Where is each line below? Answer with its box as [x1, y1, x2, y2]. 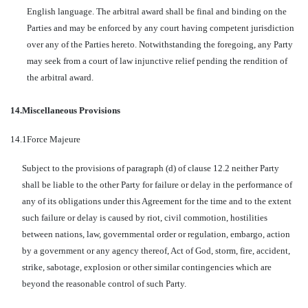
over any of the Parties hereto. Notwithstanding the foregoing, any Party [27, 39, 293, 49]
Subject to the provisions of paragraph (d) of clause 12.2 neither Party [21, 163, 279, 173]
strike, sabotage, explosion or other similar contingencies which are [21, 262, 272, 272]
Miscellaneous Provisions [22, 105, 120, 115]
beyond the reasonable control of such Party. [21, 278, 186, 289]
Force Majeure [27, 134, 80, 144]
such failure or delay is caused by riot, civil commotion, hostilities [21, 212, 267, 223]
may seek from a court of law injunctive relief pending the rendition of [27, 56, 287, 66]
